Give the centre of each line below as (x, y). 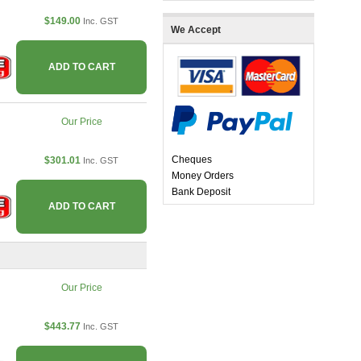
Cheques (192, 160)
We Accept (196, 30)
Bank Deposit (201, 192)
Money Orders (203, 176)
